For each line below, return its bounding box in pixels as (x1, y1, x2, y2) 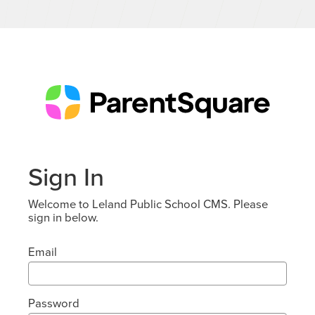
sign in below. (28, 209, 98, 226)
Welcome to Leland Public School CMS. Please (28, 195, 268, 212)
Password (28, 295, 79, 311)
